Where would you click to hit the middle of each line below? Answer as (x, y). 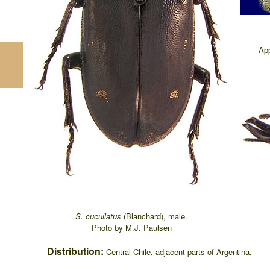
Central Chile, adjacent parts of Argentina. (179, 252)
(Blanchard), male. (155, 216)
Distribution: (77, 251)
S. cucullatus (99, 216)
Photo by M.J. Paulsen (131, 228)
